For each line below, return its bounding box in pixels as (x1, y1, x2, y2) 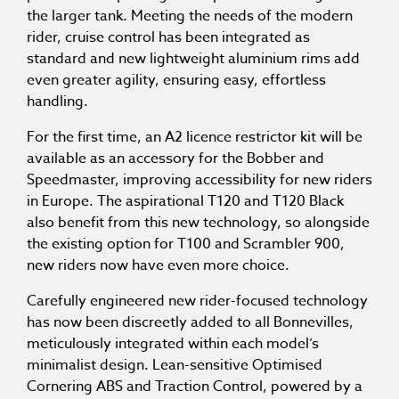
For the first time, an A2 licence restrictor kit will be (27, 126, 362, 149)
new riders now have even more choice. (27, 255, 289, 277)
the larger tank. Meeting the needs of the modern (27, 5, 353, 28)
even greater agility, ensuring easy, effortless (27, 69, 326, 92)
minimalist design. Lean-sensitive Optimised (27, 354, 322, 377)
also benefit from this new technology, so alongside (27, 212, 370, 234)
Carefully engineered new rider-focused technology (27, 290, 368, 313)
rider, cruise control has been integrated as (27, 27, 310, 49)
